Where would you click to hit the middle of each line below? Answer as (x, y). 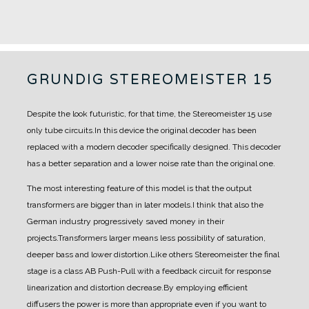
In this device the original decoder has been (176, 130)
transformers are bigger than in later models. (110, 205)
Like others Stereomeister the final (215, 254)
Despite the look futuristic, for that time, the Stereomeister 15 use (149, 113)
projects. (42, 238)
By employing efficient (206, 287)
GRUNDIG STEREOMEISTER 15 (150, 80)
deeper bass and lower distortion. (89, 254)
